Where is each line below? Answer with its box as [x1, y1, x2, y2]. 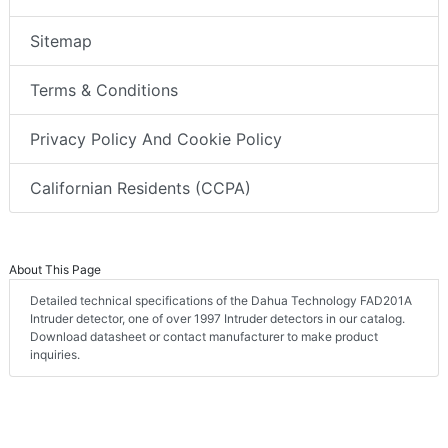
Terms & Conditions [30, 79, 178, 100]
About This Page [9, 261, 101, 277]
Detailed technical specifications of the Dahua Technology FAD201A [30, 292, 412, 308]
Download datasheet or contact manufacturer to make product [30, 328, 378, 344]
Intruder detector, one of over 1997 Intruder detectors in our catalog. [30, 310, 405, 326]
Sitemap [30, 30, 92, 51]
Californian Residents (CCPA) [30, 177, 251, 198]
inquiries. [30, 346, 80, 362]
